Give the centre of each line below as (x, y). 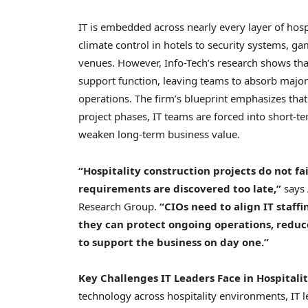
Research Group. (119, 206)
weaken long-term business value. (159, 134)
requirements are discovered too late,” (180, 188)
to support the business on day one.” (174, 242)
